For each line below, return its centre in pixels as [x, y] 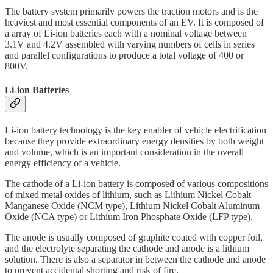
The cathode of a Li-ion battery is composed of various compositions [136, 184]
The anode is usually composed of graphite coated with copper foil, [134, 238]
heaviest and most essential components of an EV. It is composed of [134, 22]
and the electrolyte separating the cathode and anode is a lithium [127, 249]
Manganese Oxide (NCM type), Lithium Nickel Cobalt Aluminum [132, 206]
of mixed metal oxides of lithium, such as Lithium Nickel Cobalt [128, 195]
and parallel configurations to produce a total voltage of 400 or [124, 55]
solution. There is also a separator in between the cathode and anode [135, 260]
